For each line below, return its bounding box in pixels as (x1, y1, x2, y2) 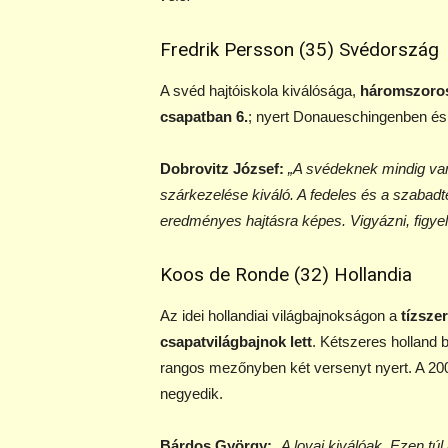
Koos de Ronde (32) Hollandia (160, 263, 412, 286)
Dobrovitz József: (160, 160, 284, 177)
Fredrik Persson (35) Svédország (160, 38, 439, 61)
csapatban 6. (160, 108, 248, 125)
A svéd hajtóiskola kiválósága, (160, 82, 356, 99)
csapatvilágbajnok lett (160, 333, 312, 350)
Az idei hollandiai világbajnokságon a (160, 307, 397, 324)
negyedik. (160, 385, 223, 402)
